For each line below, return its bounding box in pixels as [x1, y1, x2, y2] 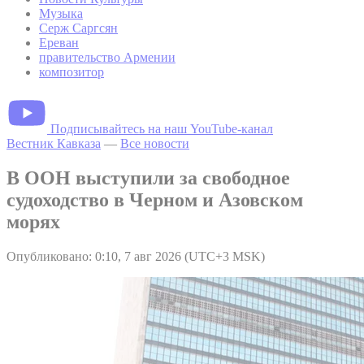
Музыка [39, 6, 83, 20]
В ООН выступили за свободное [6, 167, 290, 188]
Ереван [39, 35, 79, 50]
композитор [39, 64, 104, 79]
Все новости [120, 136, 189, 150]
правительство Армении [39, 50, 175, 64]
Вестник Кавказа [6, 136, 101, 150]
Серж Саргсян [39, 20, 118, 35]
